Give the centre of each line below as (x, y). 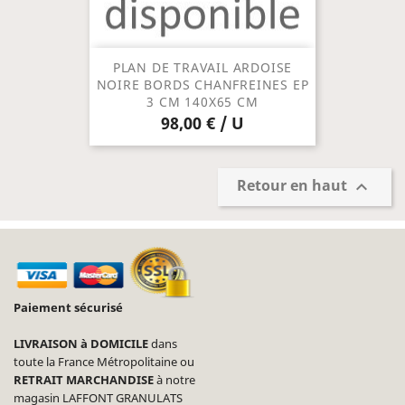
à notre (176, 380)
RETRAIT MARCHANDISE (85, 380)
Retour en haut (294, 186)
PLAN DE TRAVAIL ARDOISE (202, 68)
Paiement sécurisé (68, 308)
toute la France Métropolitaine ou (104, 362)
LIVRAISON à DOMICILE (81, 344)
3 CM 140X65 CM (202, 102)
